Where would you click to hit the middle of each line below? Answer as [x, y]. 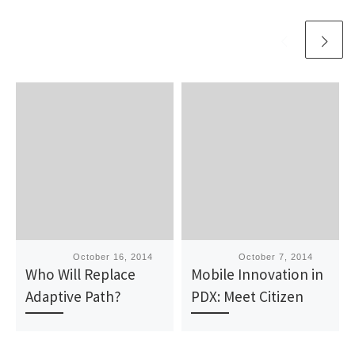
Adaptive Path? [74, 296]
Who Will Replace [81, 274]
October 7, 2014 [276, 256]
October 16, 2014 [113, 256]
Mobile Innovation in [258, 274]
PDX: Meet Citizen [248, 296]
